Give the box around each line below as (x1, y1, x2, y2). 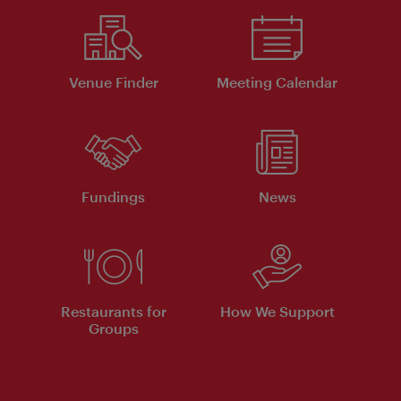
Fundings (81, 188, 145, 206)
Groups (88, 320, 139, 337)
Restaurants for (60, 303, 166, 320)
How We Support (219, 303, 335, 320)
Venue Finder (68, 73, 158, 91)
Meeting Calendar (217, 73, 337, 91)
